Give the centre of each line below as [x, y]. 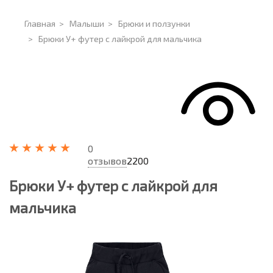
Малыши [87, 23]
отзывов [107, 161]
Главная [40, 23]
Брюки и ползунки [154, 23]
